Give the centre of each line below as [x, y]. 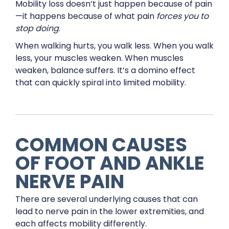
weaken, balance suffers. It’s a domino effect [105, 70]
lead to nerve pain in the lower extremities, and [110, 211]
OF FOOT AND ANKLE [110, 163]
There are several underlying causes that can [107, 199]
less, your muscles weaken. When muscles [99, 58]
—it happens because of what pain [86, 16]
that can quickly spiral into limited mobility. [101, 82]
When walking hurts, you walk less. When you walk [114, 45]
